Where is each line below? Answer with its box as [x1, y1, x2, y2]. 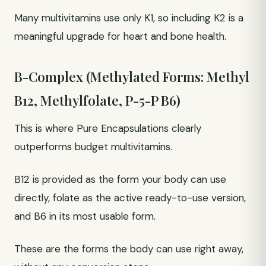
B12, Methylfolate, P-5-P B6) [14, 91, 180, 109]
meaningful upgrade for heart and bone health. [14, 30, 226, 43]
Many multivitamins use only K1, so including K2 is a [14, 11, 243, 24]
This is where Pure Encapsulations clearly [14, 122, 201, 135]
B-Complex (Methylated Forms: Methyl [14, 68, 249, 85]
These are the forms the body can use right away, [14, 242, 243, 255]
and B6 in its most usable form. [14, 210, 156, 223]
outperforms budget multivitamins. [14, 140, 172, 153]
